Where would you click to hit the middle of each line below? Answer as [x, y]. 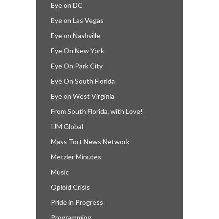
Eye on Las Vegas [77, 20]
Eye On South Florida [83, 81]
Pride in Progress [77, 202]
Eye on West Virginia [83, 96]
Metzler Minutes [76, 156]
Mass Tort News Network [90, 141]
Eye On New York [77, 50]
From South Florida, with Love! [97, 111]
